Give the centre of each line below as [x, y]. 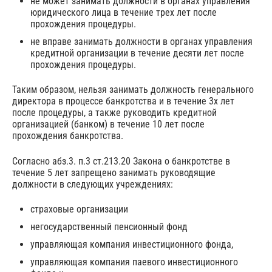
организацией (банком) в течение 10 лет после [108, 124]
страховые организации [79, 209]
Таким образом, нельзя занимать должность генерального [133, 90]
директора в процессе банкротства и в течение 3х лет [123, 101]
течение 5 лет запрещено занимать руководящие [114, 172]
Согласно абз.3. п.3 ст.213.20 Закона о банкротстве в [121, 161]
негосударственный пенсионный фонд [109, 227]
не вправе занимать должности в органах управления [141, 42]
